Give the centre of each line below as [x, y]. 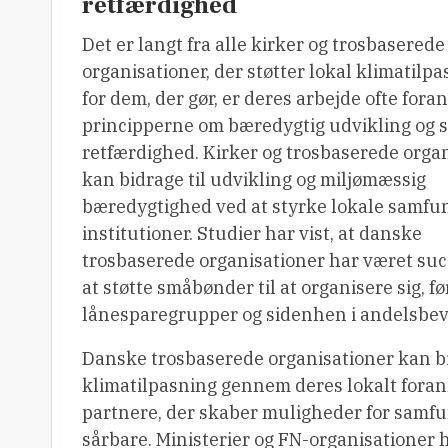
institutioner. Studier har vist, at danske [252, 233]
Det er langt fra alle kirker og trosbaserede [263, 44]
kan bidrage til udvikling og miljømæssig [254, 179]
